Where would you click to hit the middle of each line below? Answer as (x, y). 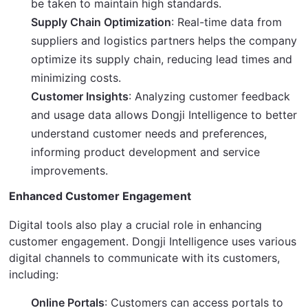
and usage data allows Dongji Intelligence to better (164, 114)
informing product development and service (146, 152)
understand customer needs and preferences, (149, 133)
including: (34, 274)
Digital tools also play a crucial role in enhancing (136, 224)
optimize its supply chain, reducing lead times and (162, 59)
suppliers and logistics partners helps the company (164, 40)
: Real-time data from (227, 22)
